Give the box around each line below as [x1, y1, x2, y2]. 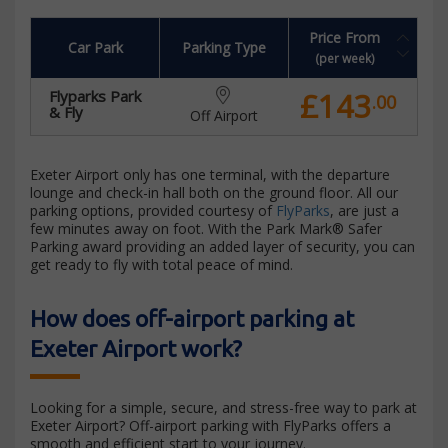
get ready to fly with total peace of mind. [30, 255, 293, 274]
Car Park [67, 38, 123, 57]
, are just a [330, 201, 399, 220]
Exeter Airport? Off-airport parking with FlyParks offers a [30, 416, 391, 435]
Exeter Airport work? [30, 336, 242, 361]
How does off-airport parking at [30, 306, 354, 331]
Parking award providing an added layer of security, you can [30, 237, 415, 256]
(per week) [314, 50, 375, 66]
